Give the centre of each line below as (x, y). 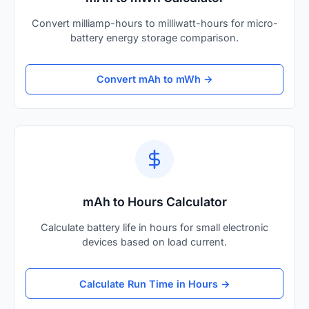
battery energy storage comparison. (154, 37)
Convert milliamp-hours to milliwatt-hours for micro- (154, 23)
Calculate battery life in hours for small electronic (154, 228)
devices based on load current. (154, 242)
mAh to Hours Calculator (154, 202)
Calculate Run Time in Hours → (154, 283)
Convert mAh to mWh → (154, 79)
